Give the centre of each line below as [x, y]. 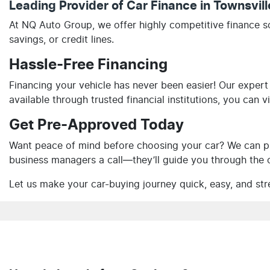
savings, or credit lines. [61, 40]
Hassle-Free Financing [88, 65]
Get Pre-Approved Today [96, 125]
